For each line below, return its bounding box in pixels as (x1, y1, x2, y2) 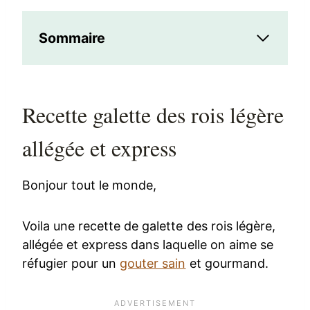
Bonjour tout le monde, (22, 178, 157, 193)
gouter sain (120, 256, 186, 271)
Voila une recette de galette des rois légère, (22, 219, 275, 234)
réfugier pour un (22, 256, 120, 271)
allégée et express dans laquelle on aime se (22, 237, 273, 253)
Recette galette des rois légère (22, 100, 284, 130)
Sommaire (39, 30, 106, 47)
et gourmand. (185, 256, 268, 271)
